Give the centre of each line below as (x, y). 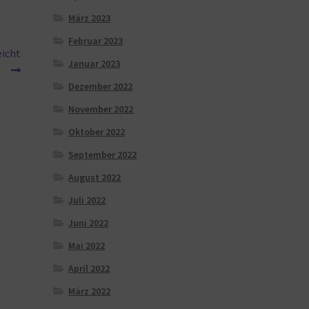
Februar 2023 (96, 40)
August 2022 (95, 177)
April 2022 (89, 268)
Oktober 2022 (97, 131)
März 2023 (90, 18)
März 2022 (90, 291)
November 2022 (101, 109)
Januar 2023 (94, 63)
